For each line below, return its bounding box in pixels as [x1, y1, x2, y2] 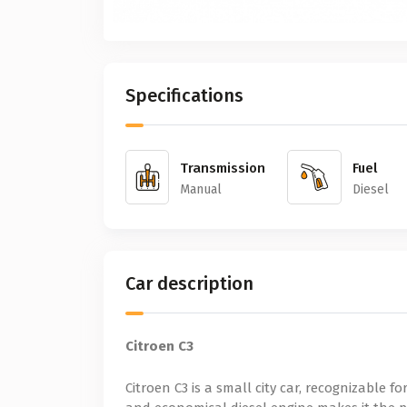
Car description [125, 272, 253, 294]
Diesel [352, 181, 389, 197]
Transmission [180, 159, 265, 176]
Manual [180, 181, 222, 197]
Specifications [125, 84, 243, 106]
